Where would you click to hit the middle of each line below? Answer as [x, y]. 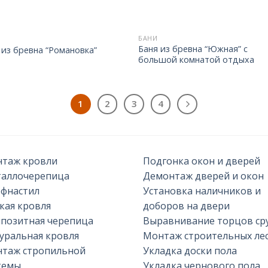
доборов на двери [186, 205]
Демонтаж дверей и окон [203, 176]
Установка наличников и [202, 191]
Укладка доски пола [190, 250]
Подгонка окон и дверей [202, 161]
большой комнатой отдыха [197, 60]
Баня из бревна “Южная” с [193, 49]
